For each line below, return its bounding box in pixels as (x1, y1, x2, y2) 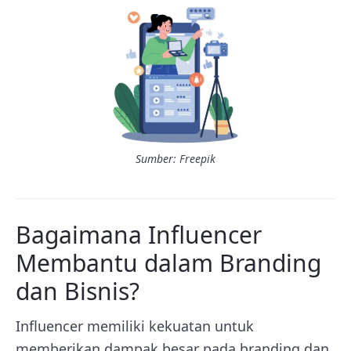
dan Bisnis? (16, 274, 139, 307)
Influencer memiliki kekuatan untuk (16, 316, 254, 335)
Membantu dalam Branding (16, 246, 321, 279)
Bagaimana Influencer (16, 218, 262, 251)
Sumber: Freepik (136, 150, 215, 166)
